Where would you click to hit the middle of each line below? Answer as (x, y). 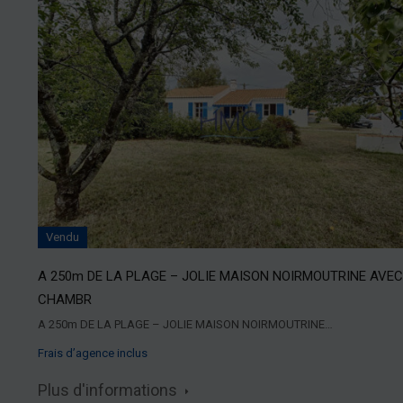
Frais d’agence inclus (93, 353)
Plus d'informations (109, 390)
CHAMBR (65, 299)
